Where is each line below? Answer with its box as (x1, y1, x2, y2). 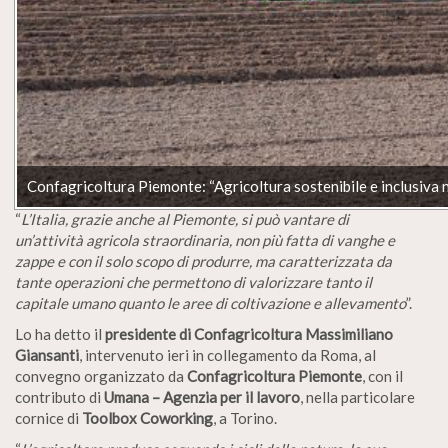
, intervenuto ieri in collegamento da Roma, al (79, 345, 376, 364)
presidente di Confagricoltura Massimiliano (105, 324, 393, 343)
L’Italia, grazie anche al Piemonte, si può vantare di (21, 209, 349, 228)
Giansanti (15, 345, 79, 364)
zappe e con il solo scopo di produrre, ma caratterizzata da (15, 251, 392, 270)
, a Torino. (213, 408, 277, 427)
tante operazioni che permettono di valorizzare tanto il (15, 272, 372, 291)
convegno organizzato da (15, 366, 187, 385)
